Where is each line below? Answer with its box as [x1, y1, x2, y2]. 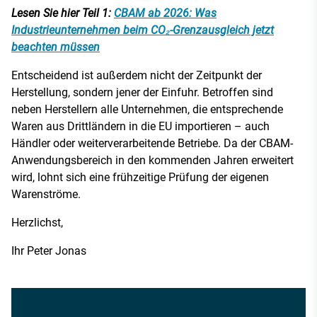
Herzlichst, [11, 215, 63, 229]
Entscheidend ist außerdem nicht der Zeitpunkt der [11, 68, 262, 82]
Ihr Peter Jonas [11, 243, 86, 258]
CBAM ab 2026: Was [114, 6, 217, 20]
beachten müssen [11, 40, 100, 54]
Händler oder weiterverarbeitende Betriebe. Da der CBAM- [11, 136, 293, 150]
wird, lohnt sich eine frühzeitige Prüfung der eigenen [11, 170, 269, 184]
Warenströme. [11, 187, 81, 201]
